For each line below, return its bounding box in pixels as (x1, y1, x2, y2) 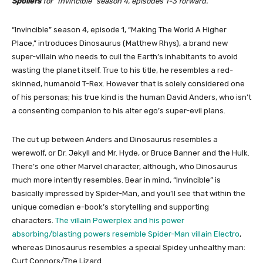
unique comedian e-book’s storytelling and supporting (12, 202, 209, 211)
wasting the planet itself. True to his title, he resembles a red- (12, 65, 233, 75)
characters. (12, 215, 55, 225)
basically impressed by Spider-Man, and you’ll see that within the (12, 188, 245, 198)
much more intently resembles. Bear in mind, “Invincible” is (12, 175, 221, 184)
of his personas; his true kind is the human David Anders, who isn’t (12, 92, 251, 102)
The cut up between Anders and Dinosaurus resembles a (12, 134, 218, 144)
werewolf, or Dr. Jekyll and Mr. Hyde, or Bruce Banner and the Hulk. (12, 148, 249, 157)
